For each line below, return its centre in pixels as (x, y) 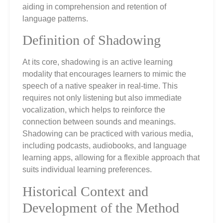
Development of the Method (101, 208)
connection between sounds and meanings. (99, 122)
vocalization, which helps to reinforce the (94, 110)
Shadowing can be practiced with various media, (108, 134)
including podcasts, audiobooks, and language (105, 146)
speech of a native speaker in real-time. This (100, 86)
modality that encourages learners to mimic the (104, 74)
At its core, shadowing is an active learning (98, 62)
